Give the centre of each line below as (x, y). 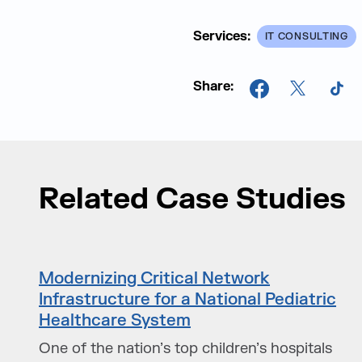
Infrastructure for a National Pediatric (188, 299)
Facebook (290, 98)
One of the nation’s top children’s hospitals (186, 349)
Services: (221, 36)
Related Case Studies (192, 199)
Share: (213, 86)
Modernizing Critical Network (155, 278)
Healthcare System (115, 320)
